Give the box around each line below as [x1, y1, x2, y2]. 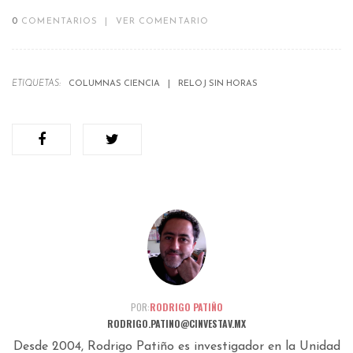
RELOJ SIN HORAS [178, 80, 258, 89]
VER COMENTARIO [115, 17, 210, 27]
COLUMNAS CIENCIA [69, 80, 160, 89]
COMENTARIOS [21, 17, 98, 27]
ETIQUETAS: [12, 80, 61, 89]
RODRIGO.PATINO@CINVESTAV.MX [107, 317, 246, 331]
